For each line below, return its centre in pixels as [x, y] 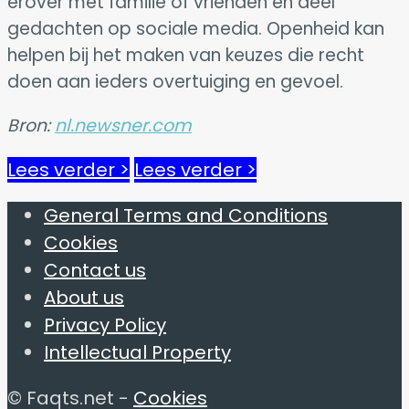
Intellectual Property [137, 352]
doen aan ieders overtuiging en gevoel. [175, 81]
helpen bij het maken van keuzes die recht [186, 55]
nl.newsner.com [123, 125]
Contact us [95, 270]
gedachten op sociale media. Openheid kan [196, 28]
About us [84, 297]
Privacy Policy [105, 325]
